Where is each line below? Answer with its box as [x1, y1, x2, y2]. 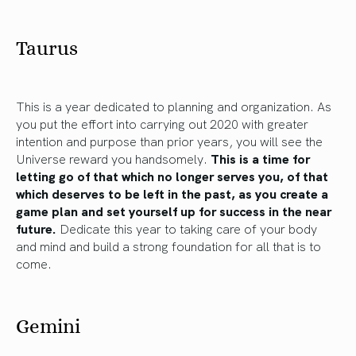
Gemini [16, 314, 80, 338]
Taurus [16, 36, 78, 60]
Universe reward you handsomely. [16, 149, 211, 167]
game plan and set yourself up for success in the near [16, 201, 331, 219]
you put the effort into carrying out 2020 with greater [16, 114, 308, 132]
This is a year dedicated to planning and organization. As [16, 96, 331, 114]
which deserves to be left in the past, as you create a [16, 184, 328, 202]
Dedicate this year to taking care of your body [56, 219, 317, 237]
